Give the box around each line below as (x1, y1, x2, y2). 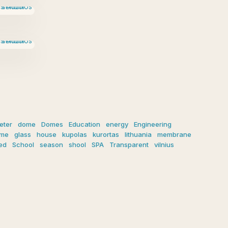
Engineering (134, 120, 172, 129)
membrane (157, 130, 191, 139)
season (40, 140, 63, 149)
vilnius (154, 140, 174, 149)
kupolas (62, 130, 87, 139)
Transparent (109, 140, 149, 149)
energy (106, 120, 128, 129)
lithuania (125, 130, 152, 139)
